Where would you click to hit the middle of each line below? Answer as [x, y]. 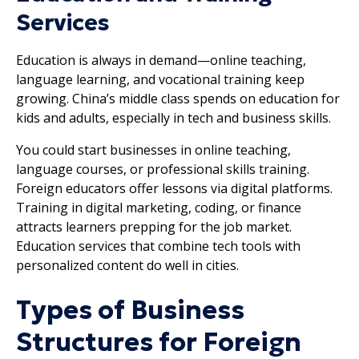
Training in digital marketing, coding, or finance [159, 207]
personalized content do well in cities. [127, 265]
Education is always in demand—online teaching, [161, 60]
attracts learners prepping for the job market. [154, 226]
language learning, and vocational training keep [160, 79]
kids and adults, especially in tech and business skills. [173, 117]
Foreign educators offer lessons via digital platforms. [174, 188]
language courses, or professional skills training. [163, 169]
